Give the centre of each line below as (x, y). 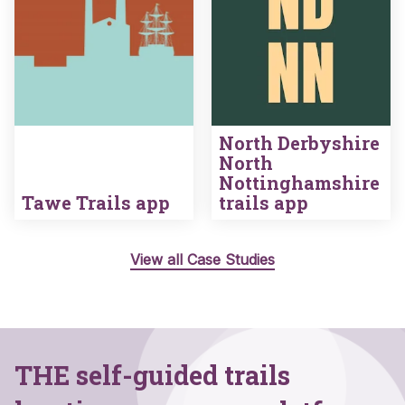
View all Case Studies (202, 260)
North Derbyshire (299, 143)
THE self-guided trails (152, 376)
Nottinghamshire (299, 183)
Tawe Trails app (96, 203)
